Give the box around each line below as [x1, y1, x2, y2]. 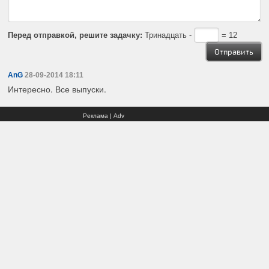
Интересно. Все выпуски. [8, 83, 107, 95]
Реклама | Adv [83, 112, 124, 119]
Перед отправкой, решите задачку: [8, 30, 143, 40]
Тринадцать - [142, 30, 195, 40]
